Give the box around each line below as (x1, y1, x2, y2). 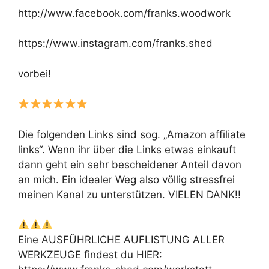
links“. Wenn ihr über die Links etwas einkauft (18, 143, 236, 156)
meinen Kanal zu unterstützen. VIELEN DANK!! (18, 188, 241, 201)
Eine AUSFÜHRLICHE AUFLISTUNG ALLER (18, 234, 225, 246)
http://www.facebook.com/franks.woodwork (18, 7, 231, 19)
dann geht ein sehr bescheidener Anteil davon (18, 158, 241, 171)
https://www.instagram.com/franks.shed (18, 37, 213, 50)
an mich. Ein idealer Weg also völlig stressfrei (18, 173, 235, 186)
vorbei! (18, 67, 51, 80)
